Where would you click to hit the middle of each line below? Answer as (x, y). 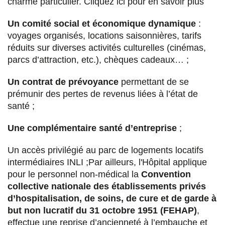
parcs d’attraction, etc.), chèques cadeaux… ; (98, 60)
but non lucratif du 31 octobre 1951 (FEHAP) (102, 211)
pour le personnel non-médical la (74, 175)
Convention (166, 175)
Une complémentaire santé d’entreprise (92, 128)
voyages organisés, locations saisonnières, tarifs (104, 36)
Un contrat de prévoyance (63, 82)
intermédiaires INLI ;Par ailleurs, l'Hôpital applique (107, 162)
